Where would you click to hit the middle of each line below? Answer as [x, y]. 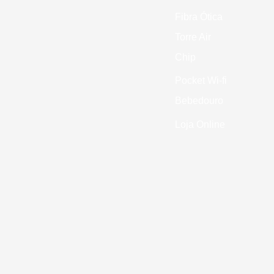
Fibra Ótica [199, 17]
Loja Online [201, 124]
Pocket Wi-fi [201, 80]
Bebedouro [199, 100]
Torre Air [193, 37]
